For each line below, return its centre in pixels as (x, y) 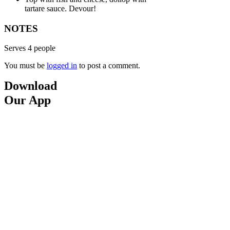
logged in (62, 66)
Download (31, 86)
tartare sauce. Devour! (60, 8)
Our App (27, 100)
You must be (25, 66)
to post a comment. (109, 66)
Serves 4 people (30, 48)
